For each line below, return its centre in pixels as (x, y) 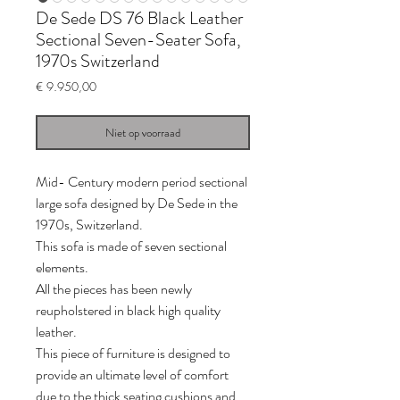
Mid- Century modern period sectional (142, 182)
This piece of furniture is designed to (133, 354)
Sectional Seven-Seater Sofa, (138, 40)
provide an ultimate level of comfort (132, 375)
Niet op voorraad (143, 133)
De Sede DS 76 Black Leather (139, 19)
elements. (62, 268)
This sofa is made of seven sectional (131, 246)
